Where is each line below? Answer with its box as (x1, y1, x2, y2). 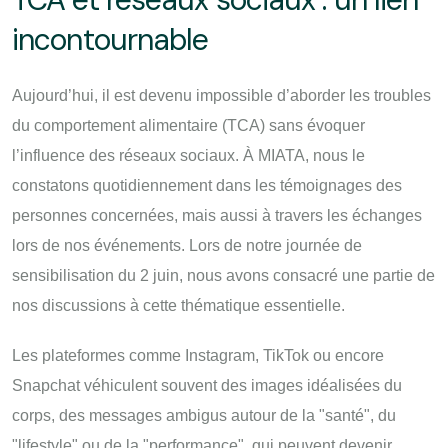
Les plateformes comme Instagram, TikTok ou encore (12, 347, 384, 365)
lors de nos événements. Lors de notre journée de (12, 237, 362, 255)
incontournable (12, 20, 209, 60)
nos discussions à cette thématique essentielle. (12, 297, 345, 315)
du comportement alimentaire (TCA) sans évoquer (12, 117, 365, 135)
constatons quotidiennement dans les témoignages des (12, 177, 402, 195)
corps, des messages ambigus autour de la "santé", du (12, 407, 396, 425)
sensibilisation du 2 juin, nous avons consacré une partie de (12, 267, 435, 285)
